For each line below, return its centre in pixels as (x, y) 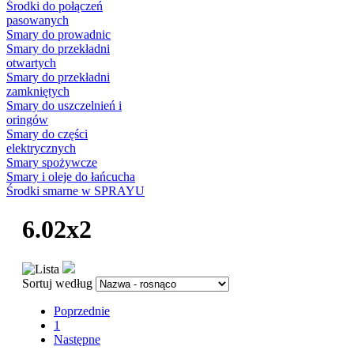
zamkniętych (38, 91)
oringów (27, 119)
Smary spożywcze (52, 162)
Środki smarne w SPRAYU (75, 190)
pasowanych (38, 20)
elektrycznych (41, 148)
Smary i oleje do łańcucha (71, 176)
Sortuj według (57, 284)
